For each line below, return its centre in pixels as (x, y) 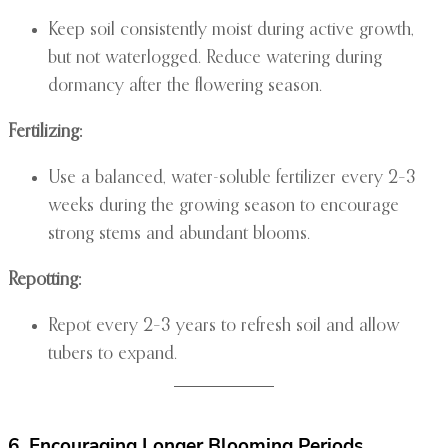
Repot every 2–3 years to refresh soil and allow (223, 326)
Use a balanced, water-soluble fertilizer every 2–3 (232, 178)
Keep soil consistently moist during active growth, (231, 30)
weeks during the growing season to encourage (223, 206)
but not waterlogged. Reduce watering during (215, 58)
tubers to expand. (112, 354)
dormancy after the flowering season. (185, 86)
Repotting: (44, 280)
